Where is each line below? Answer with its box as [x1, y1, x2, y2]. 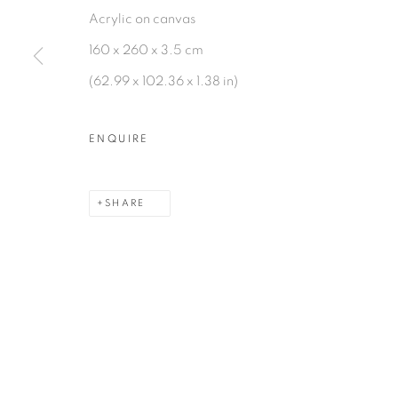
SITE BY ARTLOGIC [271, 127, 387, 138]
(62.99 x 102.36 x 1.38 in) [89, 75, 238, 88]
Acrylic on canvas [89, 12, 195, 26]
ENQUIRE [89, 133, 149, 144]
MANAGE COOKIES [80, 96, 197, 107]
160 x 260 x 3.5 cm [89, 44, 203, 57]
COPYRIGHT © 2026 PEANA [80, 127, 251, 138]
